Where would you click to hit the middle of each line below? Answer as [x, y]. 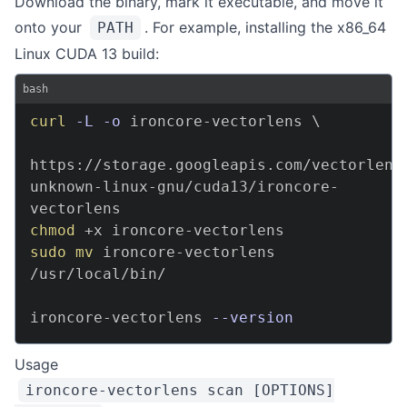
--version [253, 318]
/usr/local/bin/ [98, 274]
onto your [50, 27]
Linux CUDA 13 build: [87, 54]
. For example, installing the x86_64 [265, 27]
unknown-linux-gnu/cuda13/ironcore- [184, 187]
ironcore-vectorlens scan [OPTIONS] [180, 390]
